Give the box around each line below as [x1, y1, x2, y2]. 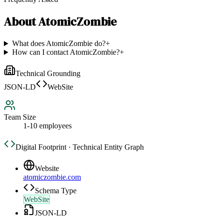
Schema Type [35, 186, 77, 195]
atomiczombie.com [23, 173, 81, 182]
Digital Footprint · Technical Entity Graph [15, 143, 144, 152]
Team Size [4, 113, 36, 122]
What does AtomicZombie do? [12, 39, 106, 48]
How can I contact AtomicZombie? [12, 48, 120, 57]
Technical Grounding [15, 69, 80, 78]
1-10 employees [23, 122, 72, 130]
